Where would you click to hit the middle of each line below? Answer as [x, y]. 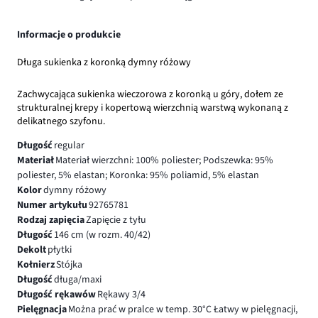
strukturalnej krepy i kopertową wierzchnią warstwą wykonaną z [153, 108]
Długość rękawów [56, 295]
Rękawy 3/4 [121, 295]
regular [69, 146]
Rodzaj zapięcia [51, 220]
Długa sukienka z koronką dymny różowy [104, 62]
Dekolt [32, 250]
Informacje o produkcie [69, 34]
